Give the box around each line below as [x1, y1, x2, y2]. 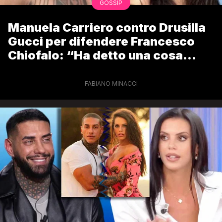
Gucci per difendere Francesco [8, 34, 195, 49]
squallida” [8, 61, 70, 76]
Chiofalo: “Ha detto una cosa [8, 48, 183, 62]
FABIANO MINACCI [84, 79, 138, 87]
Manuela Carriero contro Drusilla [8, 20, 206, 35]
